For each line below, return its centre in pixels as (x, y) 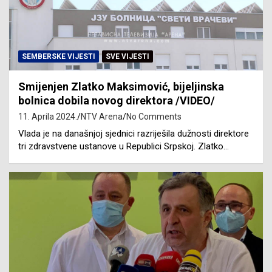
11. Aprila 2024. (48, 117)
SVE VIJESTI (127, 57)
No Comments (154, 117)
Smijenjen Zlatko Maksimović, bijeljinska (121, 87)
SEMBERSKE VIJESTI (59, 57)
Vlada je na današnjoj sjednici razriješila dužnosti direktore (134, 134)
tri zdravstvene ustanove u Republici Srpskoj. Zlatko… (124, 147)
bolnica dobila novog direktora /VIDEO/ (117, 101)
